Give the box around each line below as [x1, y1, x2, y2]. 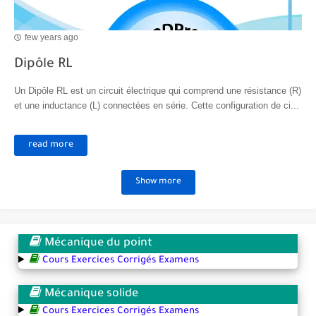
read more [28, 140, 73, 150]
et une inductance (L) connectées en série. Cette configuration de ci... [14, 100, 299, 111]
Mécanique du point [42, 237, 152, 250]
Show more [135, 177, 181, 187]
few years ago [25, 32, 78, 42]
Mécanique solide [42, 287, 138, 300]
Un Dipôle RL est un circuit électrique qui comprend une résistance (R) [14, 85, 301, 96]
